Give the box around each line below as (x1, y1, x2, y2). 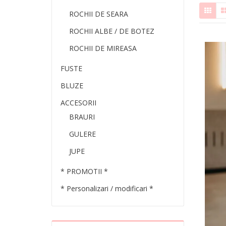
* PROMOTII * (60, 166, 108, 176)
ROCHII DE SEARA (69, 9, 128, 19)
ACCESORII (60, 98, 96, 107)
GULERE (69, 129, 96, 139)
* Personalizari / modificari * (60, 184, 153, 193)
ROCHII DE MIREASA (69, 43, 137, 53)
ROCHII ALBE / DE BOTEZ (69, 26, 154, 36)
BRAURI (69, 112, 95, 122)
